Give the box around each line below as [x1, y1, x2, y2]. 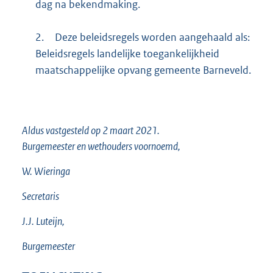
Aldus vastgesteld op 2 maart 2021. [22, 124, 160, 138]
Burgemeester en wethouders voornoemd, [22, 139, 180, 153]
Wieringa [34, 164, 70, 178]
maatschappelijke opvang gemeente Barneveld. [35, 63, 251, 77]
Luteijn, [36, 214, 65, 228]
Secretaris [22, 189, 59, 203]
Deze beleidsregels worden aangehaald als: [54, 30, 250, 44]
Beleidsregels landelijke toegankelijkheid [35, 47, 219, 61]
